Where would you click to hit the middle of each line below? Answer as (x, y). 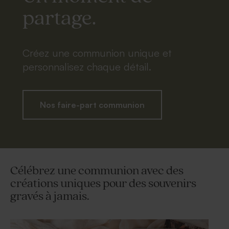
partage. (59, 18)
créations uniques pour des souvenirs (103, 184)
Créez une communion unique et (97, 53)
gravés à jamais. (50, 197)
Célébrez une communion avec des (97, 171)
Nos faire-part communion (92, 105)
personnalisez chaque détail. (87, 67)
